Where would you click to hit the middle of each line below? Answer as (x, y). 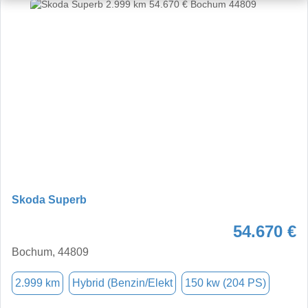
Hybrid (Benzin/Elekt (122, 283)
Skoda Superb (49, 199)
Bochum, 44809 (50, 252)
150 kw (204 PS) (225, 283)
